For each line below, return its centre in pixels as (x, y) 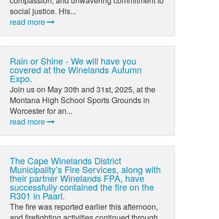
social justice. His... (43, 11)
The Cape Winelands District (66, 161)
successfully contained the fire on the (82, 187)
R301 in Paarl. (38, 196)
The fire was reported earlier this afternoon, (84, 207)
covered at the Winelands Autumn (76, 69)
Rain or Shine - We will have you (73, 60)
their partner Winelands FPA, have (77, 178)
